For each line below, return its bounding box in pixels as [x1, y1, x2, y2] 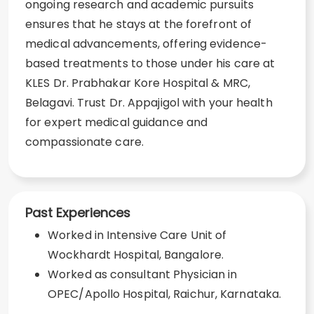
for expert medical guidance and [25, 114, 208, 130]
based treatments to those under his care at [25, 55, 275, 71]
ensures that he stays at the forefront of [25, 16, 252, 32]
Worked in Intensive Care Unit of [48, 227, 227, 243]
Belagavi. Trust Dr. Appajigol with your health [25, 95, 273, 111]
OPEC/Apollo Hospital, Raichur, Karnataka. [48, 286, 282, 302]
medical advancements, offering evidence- [25, 36, 268, 52]
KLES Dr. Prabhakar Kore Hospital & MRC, [25, 75, 250, 91]
